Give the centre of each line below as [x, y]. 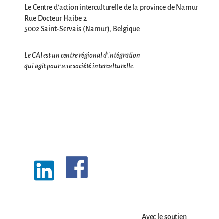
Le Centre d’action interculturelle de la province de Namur [111, 8]
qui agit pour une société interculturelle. [80, 66]
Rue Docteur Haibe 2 [55, 18]
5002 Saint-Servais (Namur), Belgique [82, 29]
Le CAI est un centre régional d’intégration [82, 55]
